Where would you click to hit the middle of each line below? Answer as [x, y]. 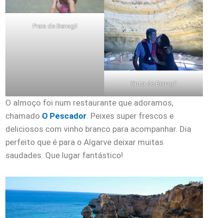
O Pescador [64, 116]
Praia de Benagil [55, 26]
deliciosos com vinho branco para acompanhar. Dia [98, 129]
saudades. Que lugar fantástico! [65, 155]
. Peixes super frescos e [130, 116]
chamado [24, 116]
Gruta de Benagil [154, 84]
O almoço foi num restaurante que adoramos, [89, 103]
